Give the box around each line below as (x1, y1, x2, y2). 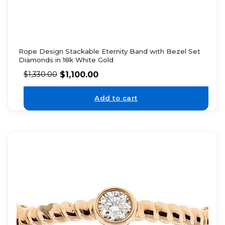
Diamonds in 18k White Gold (18, 55, 114, 64)
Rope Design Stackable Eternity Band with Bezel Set (18, 47, 200, 55)
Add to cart (94, 94, 138, 102)
